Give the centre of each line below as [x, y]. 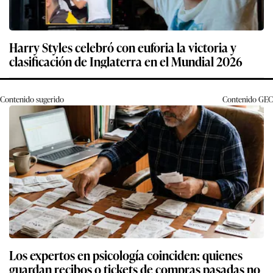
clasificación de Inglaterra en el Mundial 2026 [126, 61]
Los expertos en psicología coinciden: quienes [126, 255]
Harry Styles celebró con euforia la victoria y [123, 47]
